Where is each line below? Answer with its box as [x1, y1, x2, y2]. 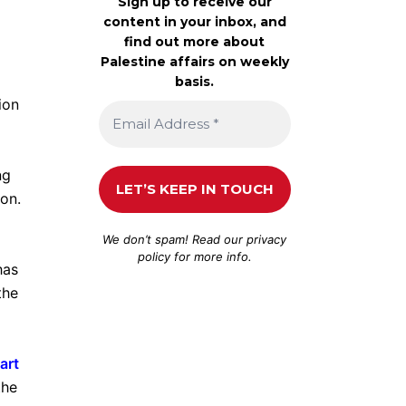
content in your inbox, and [102, 13, 286, 30]
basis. [175, 72, 215, 90]
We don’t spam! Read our [102, 231, 247, 246]
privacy [246, 231, 287, 246]
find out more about [124, 33, 266, 50]
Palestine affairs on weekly [100, 53, 289, 70]
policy [137, 248, 170, 264]
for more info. [169, 248, 252, 264]
